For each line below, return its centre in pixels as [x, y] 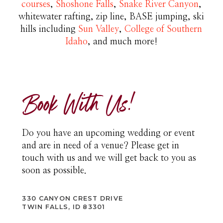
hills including [50, 29]
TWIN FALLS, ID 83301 [64, 207]
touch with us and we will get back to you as [109, 158]
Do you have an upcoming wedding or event [109, 133]
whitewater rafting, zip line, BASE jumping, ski [111, 17]
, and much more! [123, 42]
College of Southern [164, 29]
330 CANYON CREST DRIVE [73, 199]
